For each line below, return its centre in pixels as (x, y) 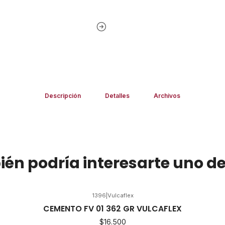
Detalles (117, 95)
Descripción (63, 95)
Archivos (167, 95)
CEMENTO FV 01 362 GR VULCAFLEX (113, 208)
